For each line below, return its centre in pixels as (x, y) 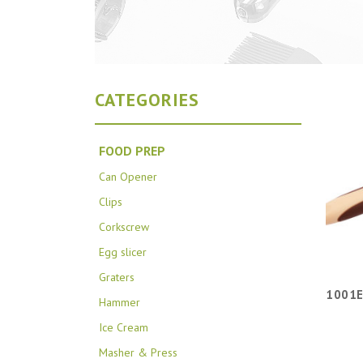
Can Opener (128, 177)
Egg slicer (123, 252)
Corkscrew (124, 227)
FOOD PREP (132, 151)
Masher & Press (138, 353)
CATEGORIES (147, 100)
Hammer (120, 303)
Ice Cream (124, 328)
